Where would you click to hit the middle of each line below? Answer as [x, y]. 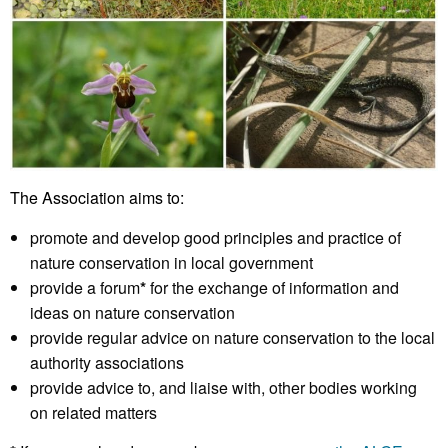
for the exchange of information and [272, 287]
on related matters [93, 412]
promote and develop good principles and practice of [215, 237]
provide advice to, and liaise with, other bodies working [223, 387]
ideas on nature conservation [132, 312]
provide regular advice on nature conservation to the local [232, 337]
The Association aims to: [97, 197]
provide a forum [85, 287]
